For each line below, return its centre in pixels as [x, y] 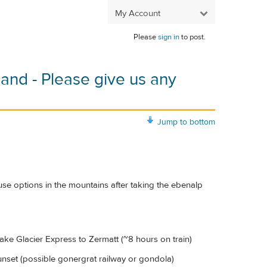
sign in [169, 37]
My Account [138, 13]
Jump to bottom [186, 122]
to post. [193, 37]
